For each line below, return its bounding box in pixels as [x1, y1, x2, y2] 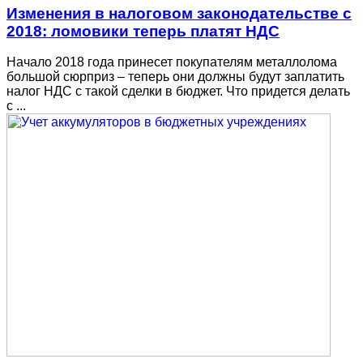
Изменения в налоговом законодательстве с [6, 4, 352, 22]
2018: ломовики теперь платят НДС [6, 22, 280, 40]
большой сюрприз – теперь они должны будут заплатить [6, 70, 344, 84]
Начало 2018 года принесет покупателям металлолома [6, 55, 337, 70]
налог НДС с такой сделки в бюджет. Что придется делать [6, 84, 350, 99]
